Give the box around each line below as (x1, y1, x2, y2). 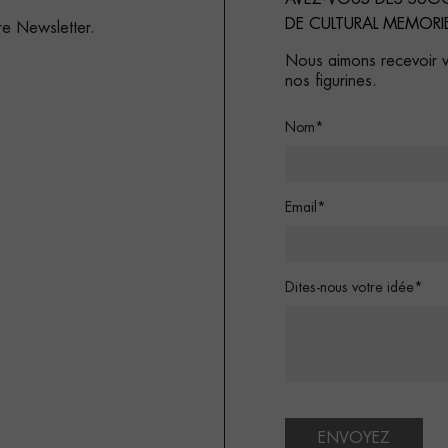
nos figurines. (285, 73, 377, 90)
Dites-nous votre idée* (285, 280, 423, 296)
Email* (285, 200, 326, 216)
